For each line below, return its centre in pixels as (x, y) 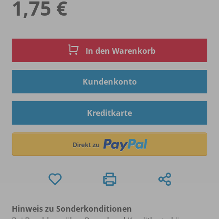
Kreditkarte (109, 113)
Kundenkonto (109, 81)
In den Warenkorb (120, 51)
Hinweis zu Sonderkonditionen (72, 208)
